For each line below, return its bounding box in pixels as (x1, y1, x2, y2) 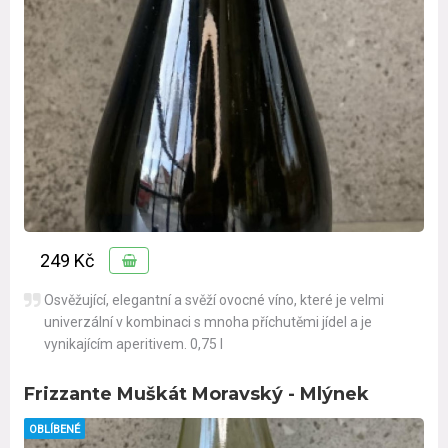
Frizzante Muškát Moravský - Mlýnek (24, 383, 369, 406)
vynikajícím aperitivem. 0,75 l (44, 336, 226, 353)
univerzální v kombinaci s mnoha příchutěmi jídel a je (44, 314, 372, 331)
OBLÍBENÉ (29, 423, 80, 437)
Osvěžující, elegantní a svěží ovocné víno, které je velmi (44, 292, 384, 309)
